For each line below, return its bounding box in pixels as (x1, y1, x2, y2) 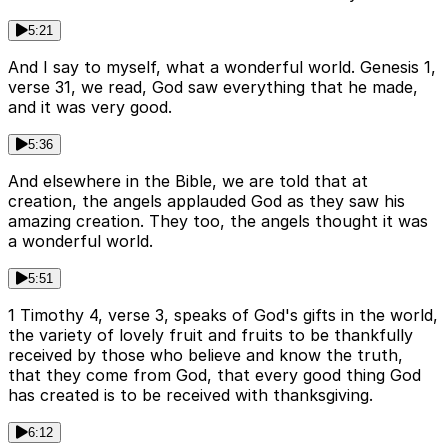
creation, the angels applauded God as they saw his (8, 191, 405, 212)
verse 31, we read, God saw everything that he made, (8, 77, 418, 98)
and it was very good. (8, 97, 172, 118)
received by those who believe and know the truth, (8, 345, 403, 366)
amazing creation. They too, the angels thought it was (8, 211, 428, 232)
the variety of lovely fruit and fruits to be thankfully (8, 325, 413, 346)
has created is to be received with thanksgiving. (8, 385, 373, 406)
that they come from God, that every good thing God (8, 365, 421, 386)
